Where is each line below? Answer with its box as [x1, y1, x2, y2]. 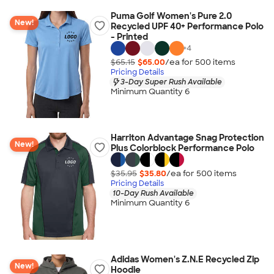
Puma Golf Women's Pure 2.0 [110, 10, 232, 21]
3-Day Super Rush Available [120, 76, 222, 87]
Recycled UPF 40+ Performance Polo [110, 21, 264, 32]
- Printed [110, 31, 148, 42]
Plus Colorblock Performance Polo [110, 143, 254, 154]
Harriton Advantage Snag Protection [110, 132, 264, 143]
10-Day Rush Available [112, 188, 194, 198]
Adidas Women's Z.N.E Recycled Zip [110, 254, 259, 265]
